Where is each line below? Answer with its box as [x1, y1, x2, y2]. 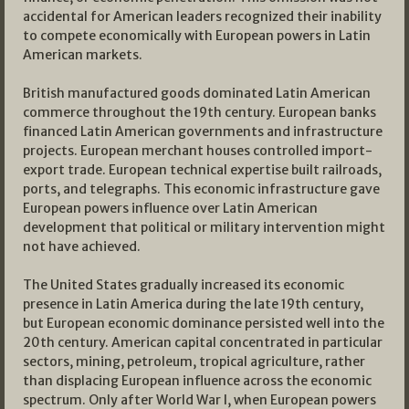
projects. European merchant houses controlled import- [23, 142, 372, 160]
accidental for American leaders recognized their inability [23, 8, 382, 26]
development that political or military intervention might [23, 219, 385, 236]
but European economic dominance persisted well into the [23, 315, 384, 332]
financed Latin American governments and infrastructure [23, 123, 383, 141]
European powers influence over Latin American [23, 200, 318, 217]
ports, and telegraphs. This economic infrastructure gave [23, 181, 380, 198]
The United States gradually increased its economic [23, 277, 344, 294]
